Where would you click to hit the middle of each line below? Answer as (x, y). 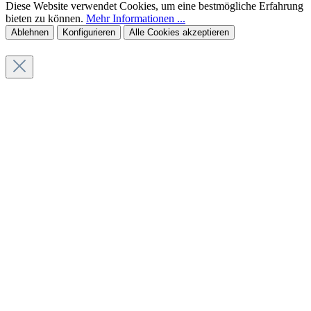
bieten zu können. (46, 19)
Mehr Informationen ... (136, 19)
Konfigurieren (89, 33)
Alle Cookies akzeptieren (179, 33)
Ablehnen (30, 33)
